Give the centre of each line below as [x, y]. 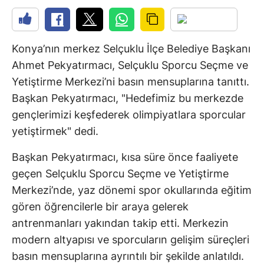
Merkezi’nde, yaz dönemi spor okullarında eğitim [132, 190]
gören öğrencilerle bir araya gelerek [100, 207]
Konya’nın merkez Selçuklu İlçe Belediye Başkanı [131, 49]
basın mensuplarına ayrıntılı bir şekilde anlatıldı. [128, 256]
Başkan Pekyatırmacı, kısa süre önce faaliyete [125, 157]
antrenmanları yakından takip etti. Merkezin [120, 223]
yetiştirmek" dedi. [55, 131]
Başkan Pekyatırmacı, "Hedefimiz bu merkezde [128, 98]
